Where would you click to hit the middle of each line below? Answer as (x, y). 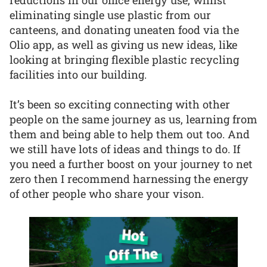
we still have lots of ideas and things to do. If (125, 149)
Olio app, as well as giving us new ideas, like (123, 44)
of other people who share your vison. (107, 194)
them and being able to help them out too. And (130, 134)
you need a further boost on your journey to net (131, 164)
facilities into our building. (78, 74)
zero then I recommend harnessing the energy (129, 179)
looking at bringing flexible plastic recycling (124, 59)
